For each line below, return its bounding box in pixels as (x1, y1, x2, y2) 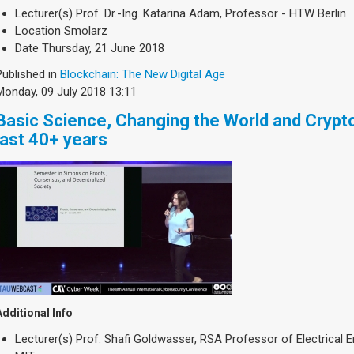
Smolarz (64, 23, 107, 38)
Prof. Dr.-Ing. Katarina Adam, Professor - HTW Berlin (76, 6, 346, 21)
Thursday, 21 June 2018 (42, 40, 164, 55)
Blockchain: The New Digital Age (60, 66, 225, 81)
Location (15, 23, 61, 38)
